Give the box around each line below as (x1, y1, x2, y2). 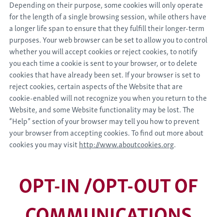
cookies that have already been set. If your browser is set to (9, 68, 201, 80)
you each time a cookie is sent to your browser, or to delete (9, 56, 198, 69)
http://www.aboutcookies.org (79, 138, 174, 150)
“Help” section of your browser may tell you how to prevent (9, 114, 200, 127)
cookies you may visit (9, 138, 79, 150)
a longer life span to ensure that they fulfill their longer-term (9, 21, 205, 34)
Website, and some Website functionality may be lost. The (9, 103, 195, 115)
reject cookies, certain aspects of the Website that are (9, 79, 183, 92)
